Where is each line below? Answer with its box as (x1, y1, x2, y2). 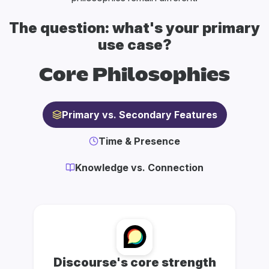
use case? (97, 36, 172, 54)
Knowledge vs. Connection (75, 162, 204, 174)
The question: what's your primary (9, 19, 260, 37)
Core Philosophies (39, 67, 230, 84)
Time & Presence (98, 135, 180, 148)
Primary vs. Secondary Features (61, 109, 217, 121)
